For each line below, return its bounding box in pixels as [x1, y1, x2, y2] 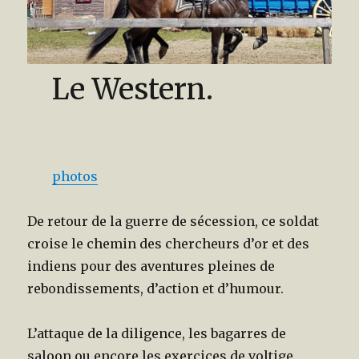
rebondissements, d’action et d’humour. [27, 280, 284, 297]
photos [51, 168, 98, 185]
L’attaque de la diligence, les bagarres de [27, 325, 287, 342]
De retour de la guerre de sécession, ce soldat [27, 213, 320, 230]
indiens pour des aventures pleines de [27, 258, 276, 275]
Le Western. [51, 71, 213, 108]
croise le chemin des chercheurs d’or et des [27, 236, 310, 252]
